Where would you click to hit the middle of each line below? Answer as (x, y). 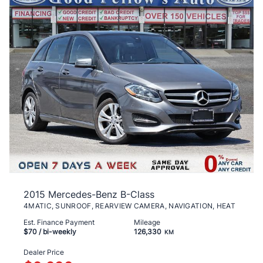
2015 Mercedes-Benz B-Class (89, 195)
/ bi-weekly (57, 232)
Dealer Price (44, 252)
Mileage (147, 222)
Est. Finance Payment (59, 222)
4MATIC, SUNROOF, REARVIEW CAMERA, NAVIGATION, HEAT (129, 206)
